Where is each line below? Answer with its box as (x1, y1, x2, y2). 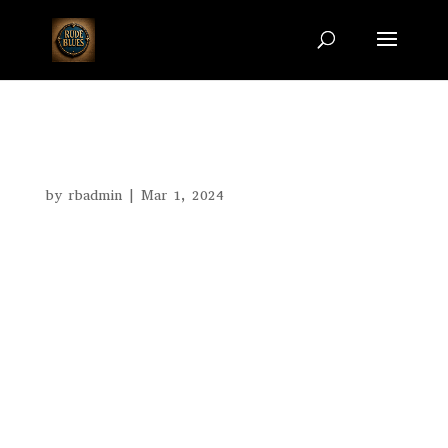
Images (44, 131, 139, 171)
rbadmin (67, 186, 122, 205)
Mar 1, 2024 (140, 186, 224, 205)
